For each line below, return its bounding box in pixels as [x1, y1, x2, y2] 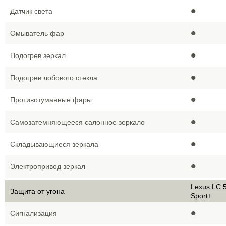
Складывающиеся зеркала [10, 140, 98, 148]
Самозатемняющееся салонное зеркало [10, 118, 145, 126]
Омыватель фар [10, 29, 64, 37]
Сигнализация [10, 209, 57, 217]
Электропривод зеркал [10, 162, 85, 171]
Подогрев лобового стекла [10, 74, 97, 82]
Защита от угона [10, 187, 65, 195]
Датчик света [10, 7, 52, 15]
